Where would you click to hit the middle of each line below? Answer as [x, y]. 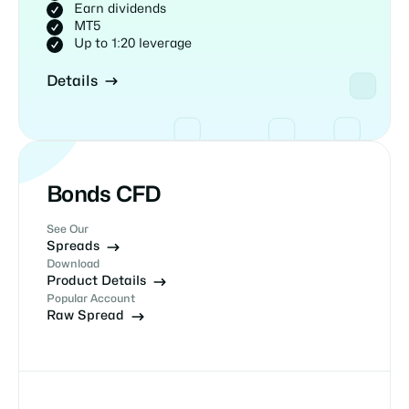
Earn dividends [120, 9]
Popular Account [91, 299]
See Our [68, 230]
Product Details [96, 282]
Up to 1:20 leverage [133, 43]
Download [73, 264]
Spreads [73, 247]
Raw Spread [85, 316]
